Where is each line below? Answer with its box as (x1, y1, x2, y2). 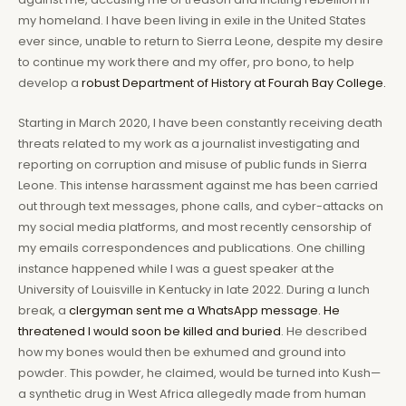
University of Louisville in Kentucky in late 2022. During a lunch (18, 281, 370, 297)
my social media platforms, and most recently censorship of (18, 218, 372, 235)
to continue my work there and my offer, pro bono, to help (18, 54, 354, 71)
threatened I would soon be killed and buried (18, 323, 281, 339)
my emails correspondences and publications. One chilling (18, 239, 365, 256)
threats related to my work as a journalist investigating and (18, 135, 360, 151)
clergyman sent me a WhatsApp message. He (69, 302, 340, 318)
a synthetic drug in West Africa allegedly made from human (18, 385, 366, 401)
